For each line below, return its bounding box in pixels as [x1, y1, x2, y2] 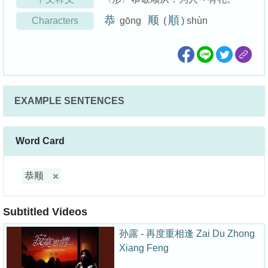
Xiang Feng [119, 243, 169, 254]
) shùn [181, 16, 208, 26]
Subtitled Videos [3, 206, 87, 218]
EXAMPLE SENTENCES [14, 96, 124, 106]
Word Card [16, 136, 65, 147]
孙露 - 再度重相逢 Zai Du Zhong [119, 229, 255, 239]
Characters [32, 16, 78, 26]
